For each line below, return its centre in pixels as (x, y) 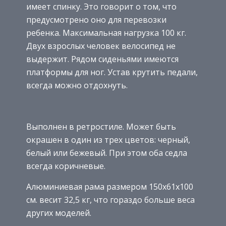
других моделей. (59, 213)
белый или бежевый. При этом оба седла (107, 153)
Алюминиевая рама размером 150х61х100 (110, 186)
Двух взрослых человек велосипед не (101, 46)
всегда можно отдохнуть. (77, 85)
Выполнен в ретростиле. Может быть (101, 126)
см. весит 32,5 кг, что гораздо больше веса (110, 200)
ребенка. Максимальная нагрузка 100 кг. (106, 33)
